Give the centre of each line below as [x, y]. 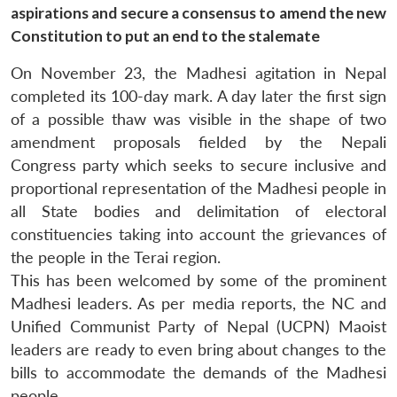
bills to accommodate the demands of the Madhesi [198, 372]
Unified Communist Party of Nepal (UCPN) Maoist [198, 326]
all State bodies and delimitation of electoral [198, 211]
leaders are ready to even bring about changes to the [198, 349]
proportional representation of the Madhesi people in [198, 188]
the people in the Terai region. [116, 257]
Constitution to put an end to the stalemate [165, 35]
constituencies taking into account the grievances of [198, 234]
